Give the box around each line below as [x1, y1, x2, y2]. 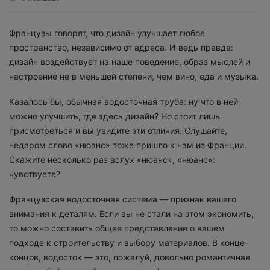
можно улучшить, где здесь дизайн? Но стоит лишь [9, 111, 220, 121]
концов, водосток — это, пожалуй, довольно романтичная [9, 252, 250, 262]
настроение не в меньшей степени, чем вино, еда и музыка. [9, 71, 259, 81]
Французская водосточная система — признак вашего [9, 194, 236, 204]
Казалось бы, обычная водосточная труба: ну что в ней [9, 96, 238, 107]
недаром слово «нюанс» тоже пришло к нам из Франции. [9, 140, 246, 150]
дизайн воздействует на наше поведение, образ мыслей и [9, 57, 250, 67]
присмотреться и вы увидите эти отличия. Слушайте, [9, 125, 227, 136]
